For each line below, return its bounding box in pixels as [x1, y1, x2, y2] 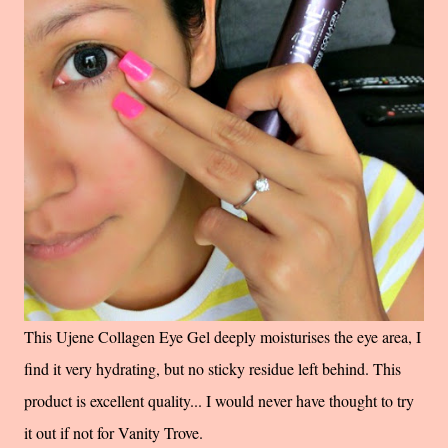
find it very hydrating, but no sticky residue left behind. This [24, 357, 401, 379]
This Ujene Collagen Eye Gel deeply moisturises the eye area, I [24, 325, 421, 347]
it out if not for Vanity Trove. [24, 421, 203, 443]
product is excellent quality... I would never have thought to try [24, 389, 414, 411]
